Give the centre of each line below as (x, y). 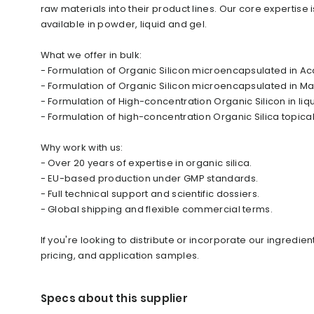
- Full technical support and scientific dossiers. (150, 194)
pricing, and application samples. (120, 255)
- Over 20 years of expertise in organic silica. (146, 163)
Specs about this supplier (114, 298)
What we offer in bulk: (92, 55)
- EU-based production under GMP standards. (149, 178)
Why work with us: (83, 148)
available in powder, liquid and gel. (124, 24)
